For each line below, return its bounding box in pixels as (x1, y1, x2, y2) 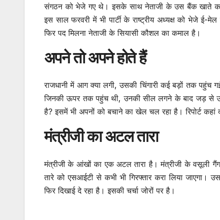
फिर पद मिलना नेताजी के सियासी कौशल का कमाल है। (44, 27, 201, 38)
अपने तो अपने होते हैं (44, 48, 146, 67)
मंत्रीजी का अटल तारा (44, 127, 158, 146)
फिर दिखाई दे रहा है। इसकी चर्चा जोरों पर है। (44, 185, 175, 195)
